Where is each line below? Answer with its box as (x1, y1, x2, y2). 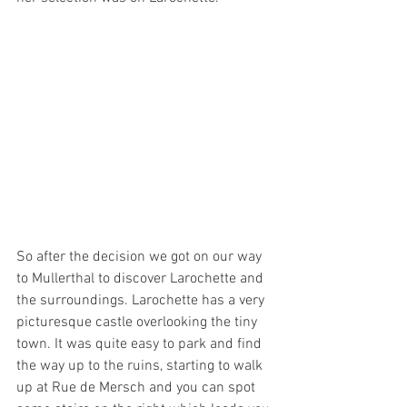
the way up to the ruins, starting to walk (16, 357, 266, 375)
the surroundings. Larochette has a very (16, 292, 268, 310)
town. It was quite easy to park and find (16, 335, 265, 353)
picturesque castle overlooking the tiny (16, 313, 261, 332)
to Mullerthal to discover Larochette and (16, 270, 267, 288)
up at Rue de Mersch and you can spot (16, 379, 259, 397)
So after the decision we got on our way (16, 248, 265, 266)
